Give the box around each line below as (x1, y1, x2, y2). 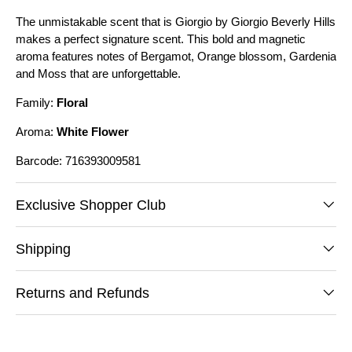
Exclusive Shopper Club (16, 196, 166, 213)
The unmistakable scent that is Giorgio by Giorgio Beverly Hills (16, 14, 335, 28)
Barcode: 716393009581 (16, 153, 141, 167)
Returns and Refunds (16, 284, 149, 301)
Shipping (16, 240, 71, 257)
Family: (16, 95, 53, 109)
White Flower (57, 124, 129, 138)
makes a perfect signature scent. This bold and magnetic (16, 31, 306, 46)
